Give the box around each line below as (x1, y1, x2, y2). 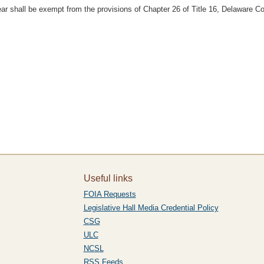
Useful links (83, 173, 133, 183)
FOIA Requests (83, 190, 136, 199)
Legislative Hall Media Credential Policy (83, 203, 219, 212)
